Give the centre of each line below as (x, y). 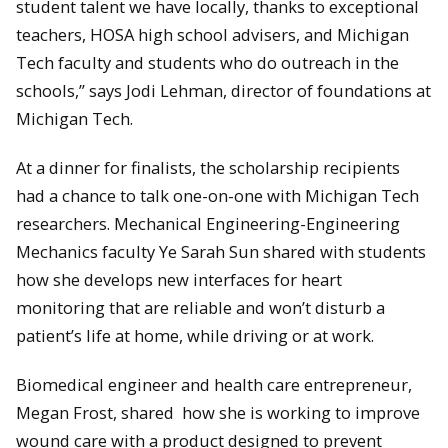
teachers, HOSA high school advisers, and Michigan (212, 35)
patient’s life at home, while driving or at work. (195, 336)
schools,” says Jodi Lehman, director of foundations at (223, 91)
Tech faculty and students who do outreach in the (207, 63)
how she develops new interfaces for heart (179, 280)
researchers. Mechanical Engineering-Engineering (208, 224)
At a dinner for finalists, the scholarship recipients (208, 168)
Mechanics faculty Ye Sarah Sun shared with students (221, 252)
